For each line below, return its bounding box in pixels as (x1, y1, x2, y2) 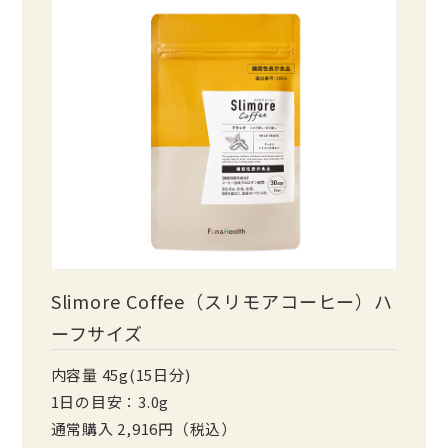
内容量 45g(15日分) (50, 363, 191, 385)
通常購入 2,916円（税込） (50, 417, 237, 439)
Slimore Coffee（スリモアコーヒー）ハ (50, 288, 394, 315)
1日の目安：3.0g (50, 390, 170, 412)
